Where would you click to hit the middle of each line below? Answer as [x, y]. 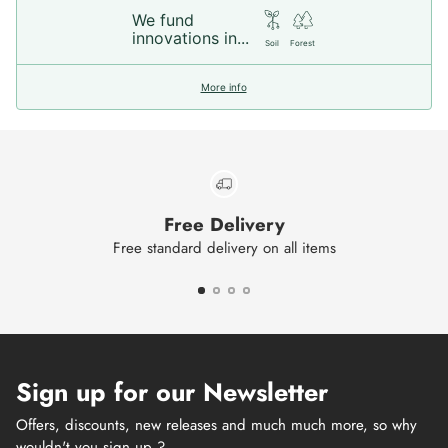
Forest [302, 42]
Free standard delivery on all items [224, 248]
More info [223, 86]
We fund [163, 19]
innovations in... [190, 37]
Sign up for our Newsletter [172, 392]
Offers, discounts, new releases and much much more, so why [216, 425]
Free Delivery [224, 224]
